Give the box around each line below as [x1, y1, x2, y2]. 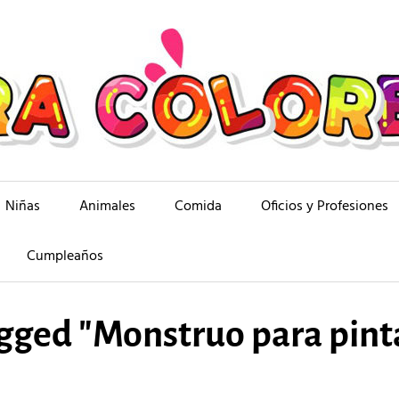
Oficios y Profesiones [261, 195, 388, 218]
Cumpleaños [27, 245, 103, 268]
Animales [79, 195, 135, 218]
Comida [175, 195, 222, 218]
